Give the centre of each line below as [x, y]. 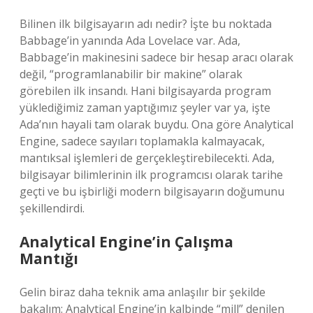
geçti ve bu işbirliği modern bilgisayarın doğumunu [152, 191]
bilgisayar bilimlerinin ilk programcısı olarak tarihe [151, 175]
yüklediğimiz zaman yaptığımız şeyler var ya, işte [145, 108]
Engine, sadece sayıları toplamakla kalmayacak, [142, 141]
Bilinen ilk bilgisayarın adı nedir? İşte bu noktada [146, 24]
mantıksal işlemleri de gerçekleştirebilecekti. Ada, [147, 158]
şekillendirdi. [52, 208]
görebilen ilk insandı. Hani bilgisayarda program [145, 91]
